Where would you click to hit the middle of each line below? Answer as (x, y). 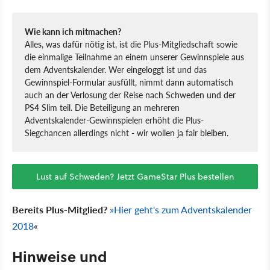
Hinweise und (59, 256)
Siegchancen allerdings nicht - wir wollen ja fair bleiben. (127, 132)
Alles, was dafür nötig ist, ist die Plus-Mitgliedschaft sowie (131, 44)
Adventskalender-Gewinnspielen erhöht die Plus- (114, 120)
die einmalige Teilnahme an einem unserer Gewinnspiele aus (134, 56)
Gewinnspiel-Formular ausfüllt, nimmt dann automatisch (129, 82)
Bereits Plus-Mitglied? (61, 209)
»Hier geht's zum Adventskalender (181, 209)
